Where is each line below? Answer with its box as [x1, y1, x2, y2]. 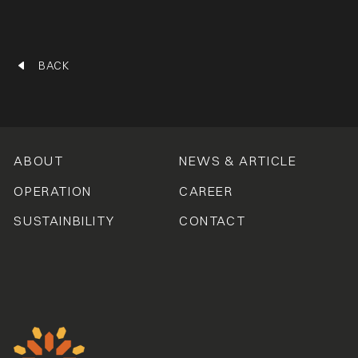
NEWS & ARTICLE [179, 153, 297, 169]
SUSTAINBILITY [14, 213, 115, 229]
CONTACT [179, 213, 246, 229]
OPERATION [14, 183, 92, 199]
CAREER [179, 183, 233, 199]
